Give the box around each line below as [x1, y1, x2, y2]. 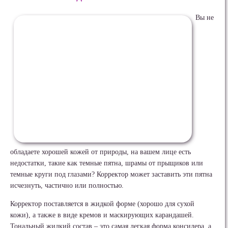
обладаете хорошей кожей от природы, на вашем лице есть [10, 147, 191, 156]
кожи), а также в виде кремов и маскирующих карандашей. [10, 211, 194, 219]
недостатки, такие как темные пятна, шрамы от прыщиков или [10, 158, 203, 167]
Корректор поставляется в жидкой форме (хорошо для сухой [10, 199, 194, 208]
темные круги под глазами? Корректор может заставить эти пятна [10, 169, 212, 178]
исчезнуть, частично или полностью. [10, 181, 124, 189]
